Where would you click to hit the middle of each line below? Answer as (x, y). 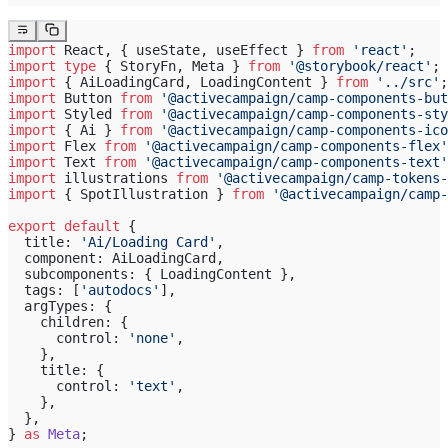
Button (88, 98)
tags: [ (44, 290)
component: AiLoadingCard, (116, 258)
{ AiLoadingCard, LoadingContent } (196, 82)
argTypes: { (60, 306)
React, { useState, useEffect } (184, 50)
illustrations (116, 178)
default (88, 226)
